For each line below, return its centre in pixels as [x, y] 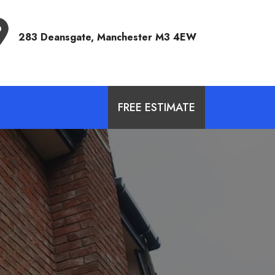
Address [38, 20]
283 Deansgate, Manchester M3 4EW [107, 37]
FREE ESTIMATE [157, 107]
